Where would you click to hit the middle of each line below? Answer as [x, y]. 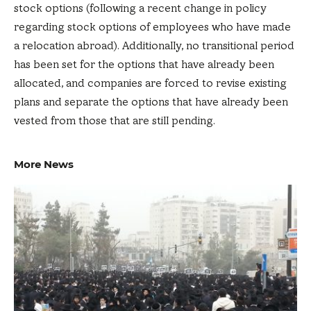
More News [44, 164]
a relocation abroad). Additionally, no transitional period [154, 46]
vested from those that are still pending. [115, 121]
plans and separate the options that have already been [151, 102]
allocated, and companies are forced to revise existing [150, 84]
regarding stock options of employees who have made [152, 27]
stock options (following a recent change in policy [140, 9]
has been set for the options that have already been [144, 65]
